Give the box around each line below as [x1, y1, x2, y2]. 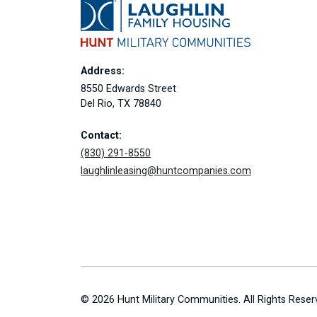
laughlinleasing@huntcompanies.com [81, 164, 251, 177]
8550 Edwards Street [81, 82, 176, 95]
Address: [81, 64, 125, 77]
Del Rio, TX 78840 [81, 97, 161, 110]
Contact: [81, 129, 122, 142]
